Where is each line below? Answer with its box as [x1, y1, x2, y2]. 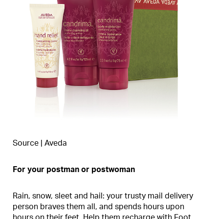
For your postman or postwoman [13, 165, 135, 174]
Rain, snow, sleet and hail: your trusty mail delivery [13, 192, 193, 200]
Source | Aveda [13, 139, 67, 147]
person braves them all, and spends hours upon [13, 202, 184, 211]
